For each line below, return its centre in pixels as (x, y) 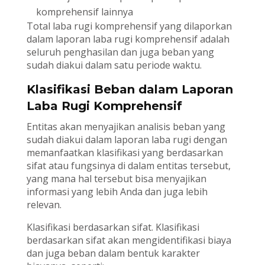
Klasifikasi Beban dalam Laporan (130, 90)
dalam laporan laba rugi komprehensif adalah (128, 39)
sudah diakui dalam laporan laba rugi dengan (127, 140)
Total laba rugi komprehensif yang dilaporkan (129, 26)
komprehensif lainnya (84, 12)
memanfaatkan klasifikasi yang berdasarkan (125, 153)
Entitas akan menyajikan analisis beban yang (126, 127)
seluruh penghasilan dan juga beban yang (120, 52)
